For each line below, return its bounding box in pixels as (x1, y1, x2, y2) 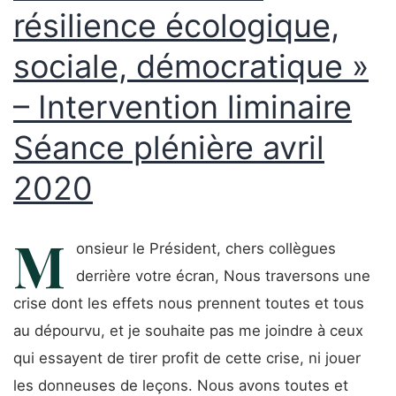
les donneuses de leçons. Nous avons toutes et (13, 377, 348, 394)
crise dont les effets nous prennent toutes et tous (13, 294, 364, 312)
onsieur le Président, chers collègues (76, 240, 336, 257)
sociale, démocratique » (13, 47, 369, 86)
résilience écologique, (13, 6, 339, 45)
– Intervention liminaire (13, 88, 352, 126)
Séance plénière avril (13, 128, 324, 167)
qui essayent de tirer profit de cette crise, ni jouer (13, 349, 361, 367)
